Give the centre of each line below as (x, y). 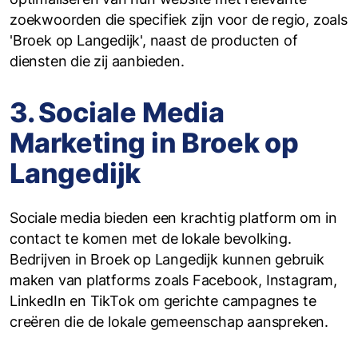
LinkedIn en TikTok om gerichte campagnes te (163, 301)
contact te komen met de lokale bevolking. (151, 239)
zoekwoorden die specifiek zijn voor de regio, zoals (179, 20)
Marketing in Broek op (154, 143)
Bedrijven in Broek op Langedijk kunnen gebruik (167, 259)
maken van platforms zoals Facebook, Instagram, (173, 280)
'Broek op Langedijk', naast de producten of (154, 40)
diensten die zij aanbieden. (97, 61)
